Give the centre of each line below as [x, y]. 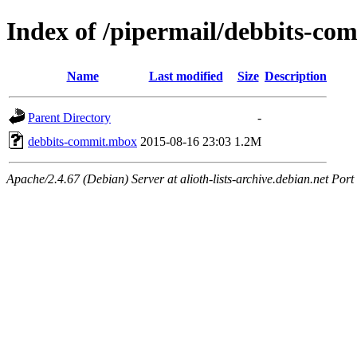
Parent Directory [69, 117]
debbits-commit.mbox [82, 141]
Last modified [186, 76]
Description [296, 76]
